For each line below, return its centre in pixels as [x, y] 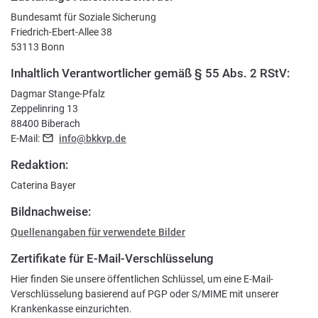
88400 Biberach [45, 124]
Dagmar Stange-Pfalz [58, 94]
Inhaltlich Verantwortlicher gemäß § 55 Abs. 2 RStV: [150, 73]
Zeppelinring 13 [44, 109]
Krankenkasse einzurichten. [71, 309]
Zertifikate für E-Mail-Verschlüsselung [112, 258]
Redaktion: [40, 165]
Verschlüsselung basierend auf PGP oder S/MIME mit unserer [145, 294]
